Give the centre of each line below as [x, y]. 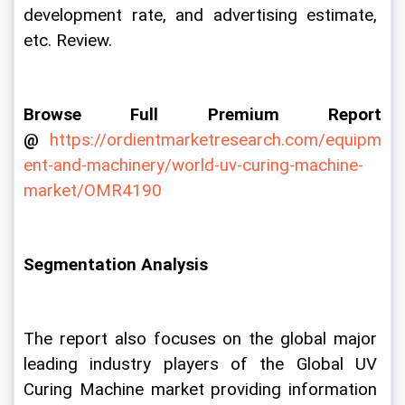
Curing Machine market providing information [202, 390]
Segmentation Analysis [116, 265]
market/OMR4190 [93, 191]
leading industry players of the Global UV [202, 364]
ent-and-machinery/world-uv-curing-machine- [193, 165]
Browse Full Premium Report [205, 115]
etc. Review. [68, 41]
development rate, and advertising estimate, [202, 15]
